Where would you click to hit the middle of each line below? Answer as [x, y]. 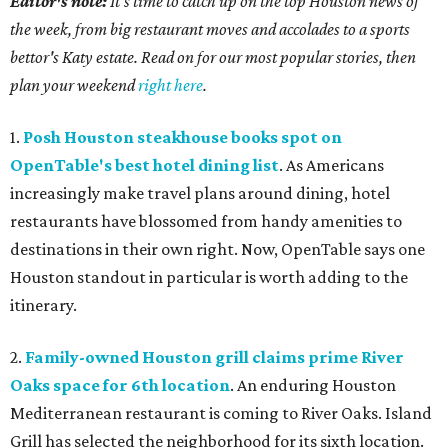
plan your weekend [74, 85]
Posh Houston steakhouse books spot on [182, 137]
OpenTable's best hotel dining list [144, 165]
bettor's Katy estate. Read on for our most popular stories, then [213, 57]
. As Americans [331, 165]
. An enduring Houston [313, 385]
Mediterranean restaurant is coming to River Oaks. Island [221, 413]
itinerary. [43, 305]
